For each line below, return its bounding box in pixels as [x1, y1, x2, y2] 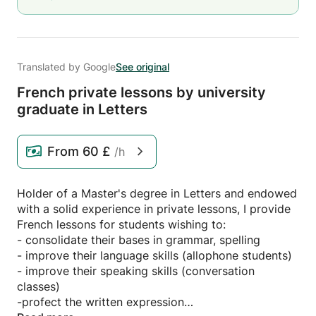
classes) [17, 279, 60, 293]
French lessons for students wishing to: [17, 217, 226, 231]
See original [116, 61, 169, 73]
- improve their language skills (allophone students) [17, 248, 292, 262]
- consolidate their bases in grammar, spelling [17, 233, 260, 247]
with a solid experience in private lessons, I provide [17, 202, 291, 216]
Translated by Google [17, 61, 116, 73]
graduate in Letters [17, 101, 147, 118]
